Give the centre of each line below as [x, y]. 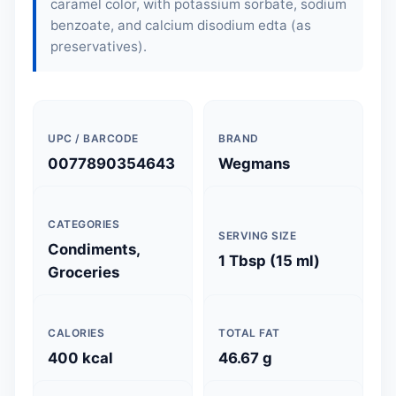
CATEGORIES [84, 224]
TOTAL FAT [249, 333]
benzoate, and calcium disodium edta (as [181, 25]
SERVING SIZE [257, 236]
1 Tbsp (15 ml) [269, 261]
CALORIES [76, 333]
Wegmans [254, 164]
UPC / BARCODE [93, 138]
